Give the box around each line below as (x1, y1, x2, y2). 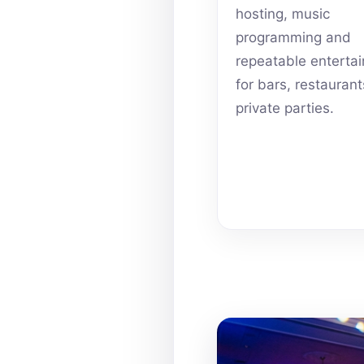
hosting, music (236, 6, 331, 23)
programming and (236, 29, 352, 46)
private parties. (236, 100, 335, 117)
